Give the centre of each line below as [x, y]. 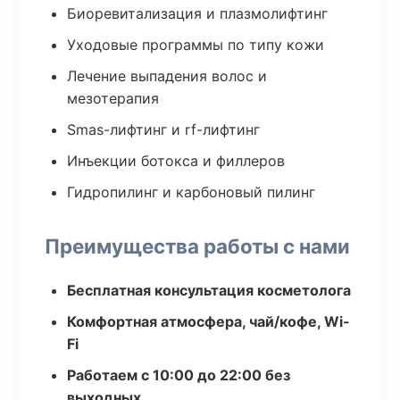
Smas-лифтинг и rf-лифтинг [163, 129]
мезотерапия [113, 98]
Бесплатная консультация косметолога [209, 290]
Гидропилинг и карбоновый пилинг [191, 192]
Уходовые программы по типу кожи [196, 45]
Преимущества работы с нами [197, 246]
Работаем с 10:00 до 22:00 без [179, 375]
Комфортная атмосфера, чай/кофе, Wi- [208, 321]
